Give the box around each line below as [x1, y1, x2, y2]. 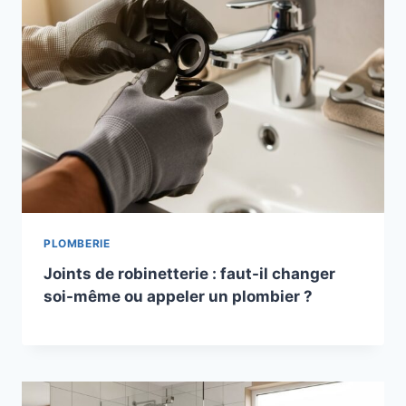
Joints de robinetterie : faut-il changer [43, 264, 335, 283]
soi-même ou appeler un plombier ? [43, 286, 313, 305]
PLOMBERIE [43, 236, 111, 250]
